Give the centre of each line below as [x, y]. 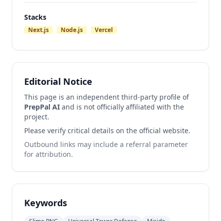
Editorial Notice [58, 81]
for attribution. [49, 154]
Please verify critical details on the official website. [107, 130]
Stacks [35, 17]
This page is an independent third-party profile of [107, 97]
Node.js [72, 30]
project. [37, 117]
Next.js [38, 30]
